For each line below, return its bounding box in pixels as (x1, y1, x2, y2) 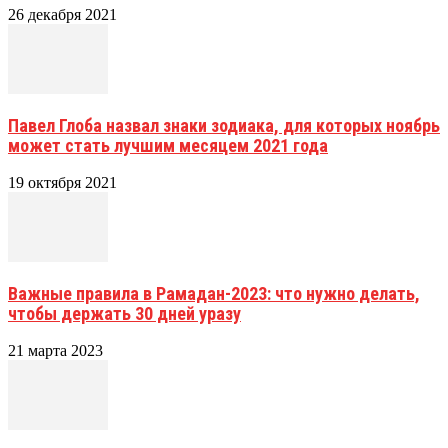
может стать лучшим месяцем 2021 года (8, 134, 328, 156)
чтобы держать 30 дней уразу (8, 302, 241, 324)
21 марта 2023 (8, 341, 103, 359)
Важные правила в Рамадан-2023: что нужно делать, (8, 282, 420, 304)
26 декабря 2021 (8, 5, 117, 23)
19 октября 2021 (8, 173, 117, 191)
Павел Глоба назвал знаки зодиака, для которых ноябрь (8, 114, 440, 136)
